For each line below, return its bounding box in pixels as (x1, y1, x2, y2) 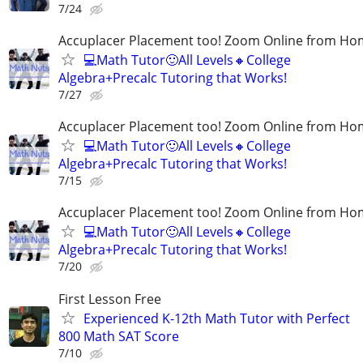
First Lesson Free (58, 289, 161, 308)
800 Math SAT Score (58, 327, 179, 345)
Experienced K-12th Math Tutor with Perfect (83, 309, 350, 327)
